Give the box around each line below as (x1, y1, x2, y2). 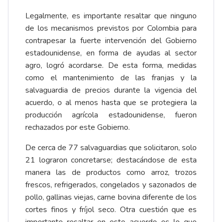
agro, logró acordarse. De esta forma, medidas (25, 60, 197, 71)
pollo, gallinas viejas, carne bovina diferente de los (25, 192, 197, 203)
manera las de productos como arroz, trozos (25, 167, 197, 178)
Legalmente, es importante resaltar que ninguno (25, 10, 197, 22)
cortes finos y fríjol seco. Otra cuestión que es (25, 204, 197, 216)
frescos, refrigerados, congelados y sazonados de (25, 179, 197, 191)
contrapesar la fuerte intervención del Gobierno (25, 35, 197, 47)
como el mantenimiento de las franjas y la (25, 72, 197, 84)
